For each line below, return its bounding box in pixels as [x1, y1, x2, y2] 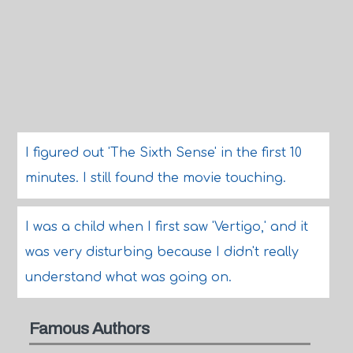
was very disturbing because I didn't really [24, 245, 299, 259]
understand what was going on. [24, 270, 232, 284]
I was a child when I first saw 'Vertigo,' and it [24, 220, 308, 234]
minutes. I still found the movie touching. [24, 171, 286, 185]
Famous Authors [28, 319, 150, 337]
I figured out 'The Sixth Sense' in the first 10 [24, 146, 302, 160]
